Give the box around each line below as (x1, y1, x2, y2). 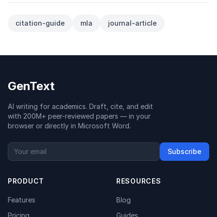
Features (8, 196, 35, 204)
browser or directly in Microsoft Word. (8, 122, 131, 130)
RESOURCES (116, 177, 161, 186)
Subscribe (168, 147, 201, 156)
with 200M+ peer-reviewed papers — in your (8, 112, 151, 121)
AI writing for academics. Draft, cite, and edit (8, 102, 153, 111)
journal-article (108, 19, 157, 28)
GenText (8, 79, 55, 93)
